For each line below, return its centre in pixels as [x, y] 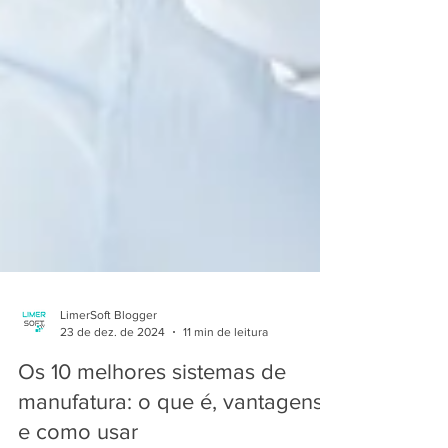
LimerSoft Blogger [108, 348]
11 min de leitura [225, 364]
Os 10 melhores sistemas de [152, 405]
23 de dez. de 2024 [112, 364]
